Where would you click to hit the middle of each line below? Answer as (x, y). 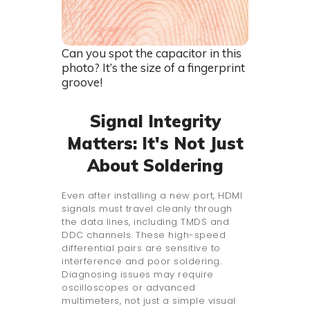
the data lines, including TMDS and (145, 221)
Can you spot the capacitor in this (152, 53)
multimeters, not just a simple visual (149, 300)
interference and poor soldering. (142, 261)
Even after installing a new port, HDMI (152, 195)
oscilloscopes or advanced (129, 287)
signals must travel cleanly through (147, 208)
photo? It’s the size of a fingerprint (153, 67)
